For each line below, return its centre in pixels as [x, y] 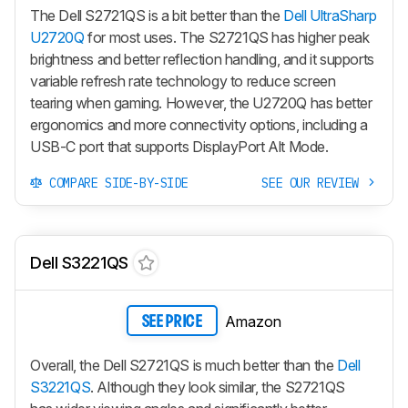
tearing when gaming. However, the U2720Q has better [201, 103]
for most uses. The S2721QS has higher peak [227, 38]
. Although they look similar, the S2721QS [218, 387]
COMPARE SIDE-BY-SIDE [115, 184]
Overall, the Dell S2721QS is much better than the [184, 365]
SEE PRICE [172, 322]
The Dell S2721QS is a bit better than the [157, 16]
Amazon [253, 322]
